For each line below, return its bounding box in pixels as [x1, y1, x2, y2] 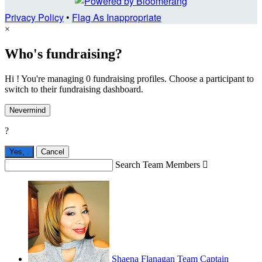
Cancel [41, 147, 64, 156]
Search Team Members [115, 159, 200, 170]
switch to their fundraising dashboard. [5, 84, 143, 94]
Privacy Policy [5, 10, 64, 24]
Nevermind [9, 105, 46, 115]
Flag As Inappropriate [72, 10, 161, 24]
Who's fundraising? [5, 46, 122, 61]
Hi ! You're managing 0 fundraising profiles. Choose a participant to [5, 73, 254, 84]
